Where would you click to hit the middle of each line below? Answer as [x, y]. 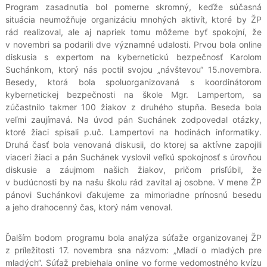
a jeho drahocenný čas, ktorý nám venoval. [89, 207]
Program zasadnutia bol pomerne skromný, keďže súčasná [133, 7]
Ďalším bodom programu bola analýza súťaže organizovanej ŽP [133, 238]
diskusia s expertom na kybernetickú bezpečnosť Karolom [133, 57]
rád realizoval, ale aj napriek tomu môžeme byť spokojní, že [133, 32]
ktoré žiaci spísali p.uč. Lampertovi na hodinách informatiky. [133, 132]
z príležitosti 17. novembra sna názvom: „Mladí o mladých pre [133, 250]
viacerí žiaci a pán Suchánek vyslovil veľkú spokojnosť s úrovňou [133, 157]
